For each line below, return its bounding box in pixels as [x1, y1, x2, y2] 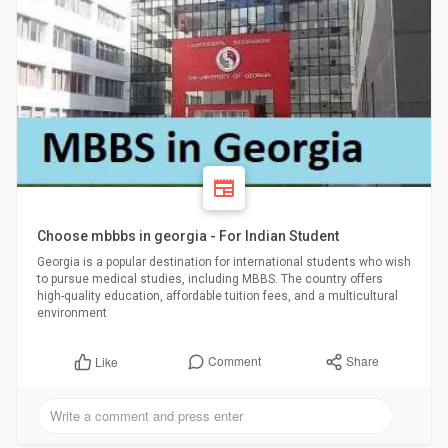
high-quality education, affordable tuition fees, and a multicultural [36, 289, 398, 304]
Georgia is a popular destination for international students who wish [36, 255, 411, 270]
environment [36, 306, 107, 321]
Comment [208, 352, 261, 370]
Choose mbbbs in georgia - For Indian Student [36, 228, 339, 245]
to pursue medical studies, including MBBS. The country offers [36, 272, 383, 287]
